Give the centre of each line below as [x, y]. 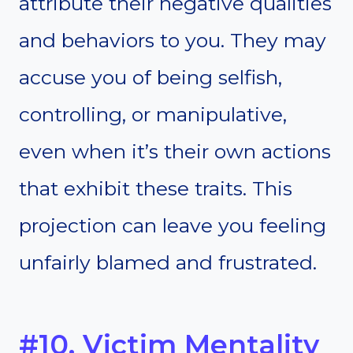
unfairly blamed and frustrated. [168, 263]
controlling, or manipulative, [153, 115]
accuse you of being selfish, [150, 78]
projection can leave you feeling [173, 226]
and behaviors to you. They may [173, 41]
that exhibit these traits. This [156, 189]
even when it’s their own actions [175, 152]
